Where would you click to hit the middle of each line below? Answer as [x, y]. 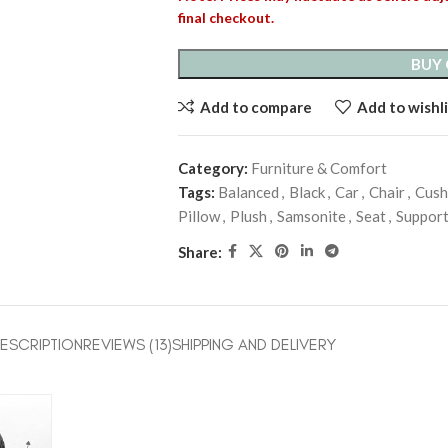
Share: [199, 251]
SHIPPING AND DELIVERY [254, 344]
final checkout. [225, 17]
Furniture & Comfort [318, 168]
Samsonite [311, 216]
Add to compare [255, 106]
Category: [212, 168]
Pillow [198, 216]
